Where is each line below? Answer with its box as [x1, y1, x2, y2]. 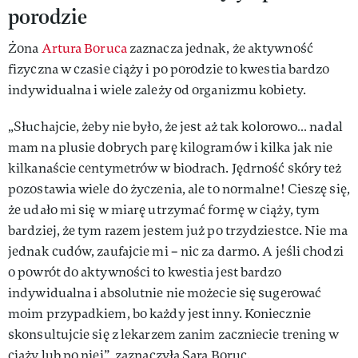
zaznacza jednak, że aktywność [126, 39, 313, 57]
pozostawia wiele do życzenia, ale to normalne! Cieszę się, [8, 180, 350, 197]
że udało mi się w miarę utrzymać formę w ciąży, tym [8, 201, 320, 218]
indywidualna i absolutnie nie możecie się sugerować [8, 284, 322, 301]
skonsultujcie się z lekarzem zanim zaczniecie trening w [8, 325, 340, 343]
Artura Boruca [41, 39, 127, 57]
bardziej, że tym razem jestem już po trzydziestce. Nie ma [8, 221, 348, 239]
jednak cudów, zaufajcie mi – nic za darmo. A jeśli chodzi [8, 242, 344, 260]
